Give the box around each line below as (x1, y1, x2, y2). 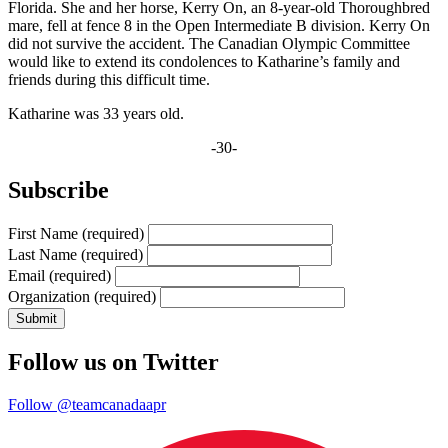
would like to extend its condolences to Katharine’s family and (8, 53, 400, 71)
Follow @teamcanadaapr (8, 395, 166, 413)
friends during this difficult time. (8, 71, 210, 89)
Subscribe (8, 177, 109, 204)
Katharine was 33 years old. (8, 105, 184, 123)
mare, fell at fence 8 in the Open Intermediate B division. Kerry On (8, 17, 430, 35)
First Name (8, 225, 82, 243)
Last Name (8, 246, 81, 264)
